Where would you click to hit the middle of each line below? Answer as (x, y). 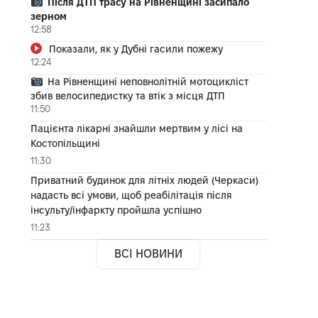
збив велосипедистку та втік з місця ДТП (127, 95)
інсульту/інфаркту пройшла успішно (116, 210)
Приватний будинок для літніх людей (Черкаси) (144, 180)
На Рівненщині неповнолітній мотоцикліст (148, 81)
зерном (48, 16)
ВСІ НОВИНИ (149, 253)
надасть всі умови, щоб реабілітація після (131, 195)
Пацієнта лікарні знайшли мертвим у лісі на (136, 128)
